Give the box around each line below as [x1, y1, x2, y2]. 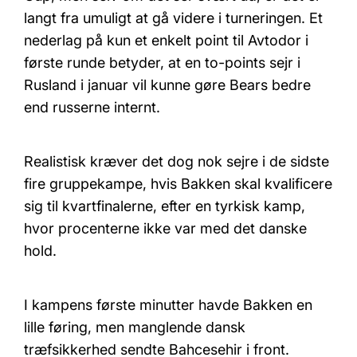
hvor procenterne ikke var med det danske [24, 219, 307, 237]
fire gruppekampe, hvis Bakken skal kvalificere [24, 175, 332, 192]
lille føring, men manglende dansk [24, 318, 245, 335]
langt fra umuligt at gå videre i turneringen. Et [24, 9, 323, 26]
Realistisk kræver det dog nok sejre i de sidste [24, 152, 329, 170]
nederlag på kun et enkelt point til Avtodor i [24, 31, 308, 49]
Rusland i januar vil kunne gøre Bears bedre [24, 76, 311, 93]
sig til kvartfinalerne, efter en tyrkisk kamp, [24, 197, 305, 214]
